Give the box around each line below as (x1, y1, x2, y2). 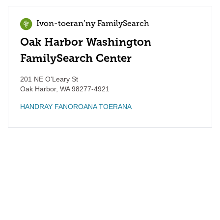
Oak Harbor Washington (20, 35, 151, 49)
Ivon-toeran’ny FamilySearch (36, 20, 149, 28)
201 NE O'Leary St (20, 75, 78, 83)
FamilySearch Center (20, 52, 132, 65)
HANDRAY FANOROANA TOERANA (20, 103, 132, 110)
